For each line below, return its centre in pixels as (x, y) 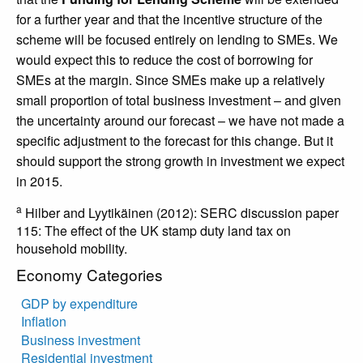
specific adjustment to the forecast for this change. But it (175, 141)
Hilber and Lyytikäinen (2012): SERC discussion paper (180, 213)
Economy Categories (90, 275)
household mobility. (72, 249)
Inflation (44, 322)
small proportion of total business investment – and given (179, 100)
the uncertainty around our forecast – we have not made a (180, 121)
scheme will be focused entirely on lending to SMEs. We (177, 40)
